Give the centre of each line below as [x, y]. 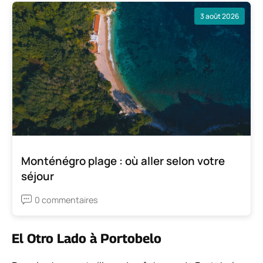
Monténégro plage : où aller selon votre [123, 161]
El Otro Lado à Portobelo [87, 238]
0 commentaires [66, 200]
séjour [38, 176]
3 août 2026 [220, 16]
